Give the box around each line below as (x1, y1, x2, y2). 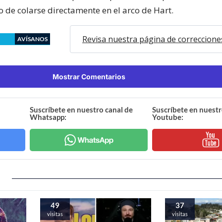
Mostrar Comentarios (52, 72, 125, 81)
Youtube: (152, 112, 183, 121)
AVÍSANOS (17, 35, 48, 43)
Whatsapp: (30, 112, 67, 121)
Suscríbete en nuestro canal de (30, 105, 133, 114)
